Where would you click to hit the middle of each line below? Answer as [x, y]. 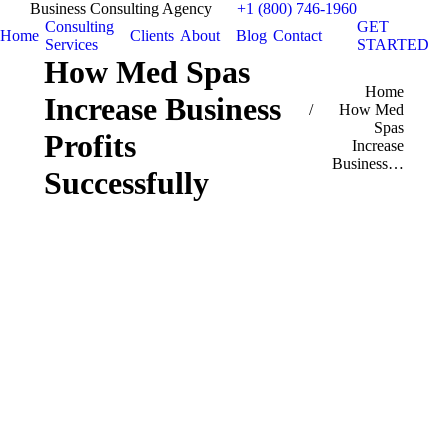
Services [71, 44]
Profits [90, 146]
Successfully [126, 183]
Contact [297, 35]
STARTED [393, 44]
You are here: [343, 91]
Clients [152, 35]
